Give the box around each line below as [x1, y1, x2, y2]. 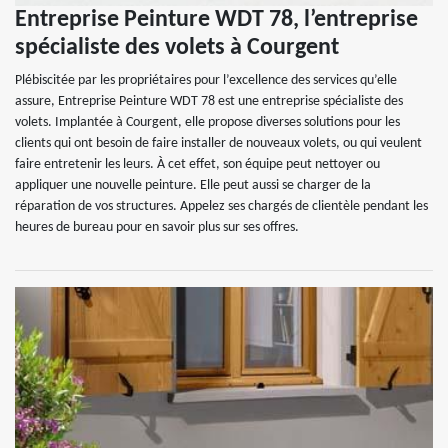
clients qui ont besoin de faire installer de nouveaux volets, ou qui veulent [15, 136, 422, 151]
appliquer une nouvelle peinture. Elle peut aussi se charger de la [15, 178, 371, 193]
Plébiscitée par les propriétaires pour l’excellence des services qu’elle [15, 73, 397, 88]
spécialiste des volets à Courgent [15, 36, 339, 60]
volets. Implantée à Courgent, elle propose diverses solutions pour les [15, 115, 400, 130]
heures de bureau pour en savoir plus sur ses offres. [15, 220, 299, 235]
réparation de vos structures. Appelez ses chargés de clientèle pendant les [15, 199, 428, 214]
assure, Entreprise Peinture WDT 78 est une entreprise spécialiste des [15, 94, 403, 109]
